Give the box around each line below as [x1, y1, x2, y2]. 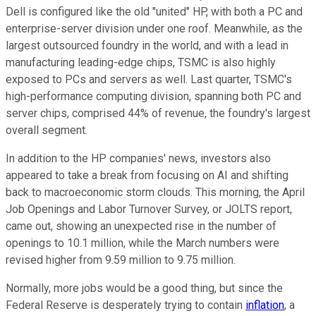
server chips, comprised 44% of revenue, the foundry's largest [6, 106, 310, 120]
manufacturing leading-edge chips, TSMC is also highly [6, 55, 276, 69]
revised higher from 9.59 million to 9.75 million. [6, 253, 236, 267]
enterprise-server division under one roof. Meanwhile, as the [6, 21, 303, 35]
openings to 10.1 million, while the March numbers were [6, 236, 279, 250]
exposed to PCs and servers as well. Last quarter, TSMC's [6, 72, 292, 86]
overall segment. [6, 123, 87, 137]
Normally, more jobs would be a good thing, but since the [6, 281, 283, 295]
